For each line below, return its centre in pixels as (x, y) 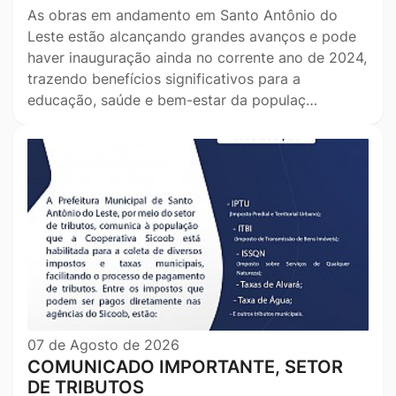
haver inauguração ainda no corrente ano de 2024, (197, 57)
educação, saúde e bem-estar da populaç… (172, 99)
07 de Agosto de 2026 (103, 344)
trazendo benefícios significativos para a (164, 78)
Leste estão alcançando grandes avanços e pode (192, 36)
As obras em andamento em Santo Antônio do (183, 15)
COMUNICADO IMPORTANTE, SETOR (185, 366)
